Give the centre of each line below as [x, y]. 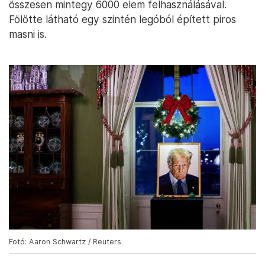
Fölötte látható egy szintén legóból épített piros [122, 19]
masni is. [28, 34]
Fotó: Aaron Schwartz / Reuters [65, 242]
